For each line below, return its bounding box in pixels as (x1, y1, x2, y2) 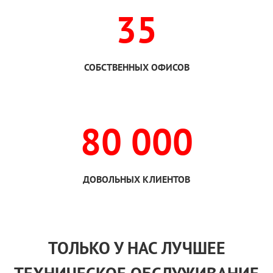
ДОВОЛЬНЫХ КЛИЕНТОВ (83, 172, 190, 185)
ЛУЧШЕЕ (157, 236, 225, 259)
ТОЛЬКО (48, 236, 114, 259)
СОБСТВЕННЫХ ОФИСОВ (83, 60, 190, 73)
